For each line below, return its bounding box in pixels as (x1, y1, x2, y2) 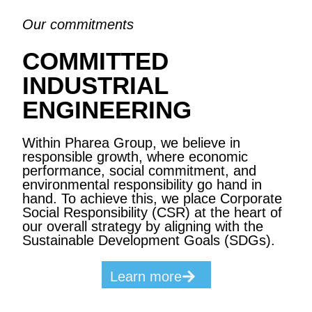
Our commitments (22, 16, 134, 32)
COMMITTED (22, 47, 169, 75)
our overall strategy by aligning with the (22, 218, 264, 234)
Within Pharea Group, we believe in (22, 134, 241, 150)
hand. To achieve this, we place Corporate (22, 190, 283, 206)
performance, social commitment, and (22, 162, 257, 178)
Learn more (109, 268, 182, 284)
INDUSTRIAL (22, 71, 169, 99)
